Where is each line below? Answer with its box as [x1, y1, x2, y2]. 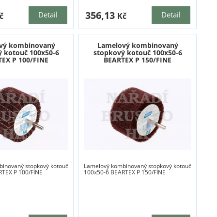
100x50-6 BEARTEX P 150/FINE [83, 168, 166, 177]
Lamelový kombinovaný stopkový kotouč [83, 162, 191, 170]
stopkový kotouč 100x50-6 [93, 48, 182, 58]
